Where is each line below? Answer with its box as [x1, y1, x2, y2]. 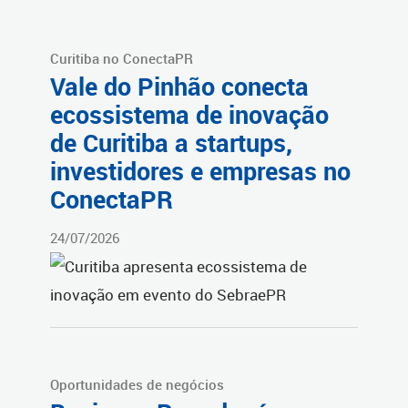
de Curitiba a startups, [50, 127, 292, 160]
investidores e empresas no [50, 155, 351, 189]
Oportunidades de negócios [50, 374, 224, 393]
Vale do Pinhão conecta [50, 70, 309, 104]
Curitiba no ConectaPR [50, 49, 193, 68]
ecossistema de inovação [50, 98, 329, 132]
